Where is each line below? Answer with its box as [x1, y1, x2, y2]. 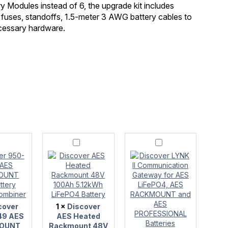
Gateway [130, 169, 164, 180]
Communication [130, 161, 190, 172]
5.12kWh [48, 186, 80, 196]
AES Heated [56, 211, 100, 220]
